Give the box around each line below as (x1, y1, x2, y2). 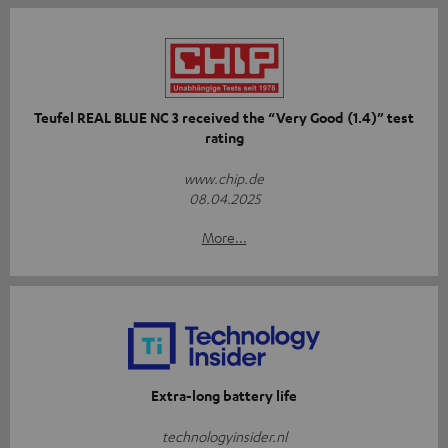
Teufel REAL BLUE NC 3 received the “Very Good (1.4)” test (34, 107, 414, 127)
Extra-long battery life (151, 385, 297, 405)
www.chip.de (184, 168, 264, 187)
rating (204, 127, 244, 147)
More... (201, 227, 247, 246)
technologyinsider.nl (161, 426, 287, 445)
